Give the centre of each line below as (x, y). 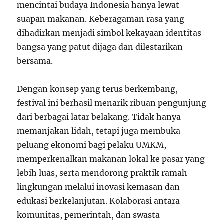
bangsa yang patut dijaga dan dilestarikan (100, 47)
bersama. (35, 61)
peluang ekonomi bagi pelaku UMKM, (92, 145)
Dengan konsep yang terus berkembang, (98, 89)
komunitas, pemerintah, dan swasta (89, 215)
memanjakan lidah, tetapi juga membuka (99, 131)
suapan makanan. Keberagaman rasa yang (101, 19)
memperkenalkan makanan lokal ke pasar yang (111, 159)
